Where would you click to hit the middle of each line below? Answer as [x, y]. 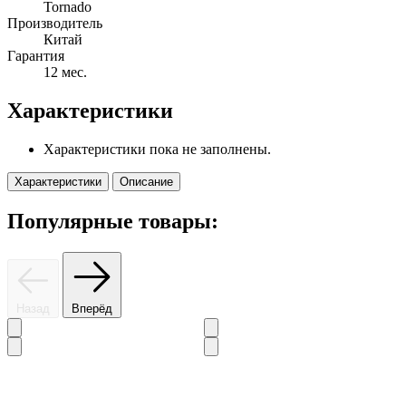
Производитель [55, 24]
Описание [146, 182]
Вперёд [92, 308]
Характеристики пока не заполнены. [157, 150]
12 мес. [65, 72]
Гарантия [36, 56]
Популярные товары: [113, 221]
